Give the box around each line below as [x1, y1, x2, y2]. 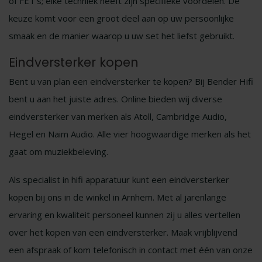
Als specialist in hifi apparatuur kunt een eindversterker [9, 174, 229, 185]
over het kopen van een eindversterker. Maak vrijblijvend [9, 226, 237, 238]
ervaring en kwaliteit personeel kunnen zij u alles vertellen [9, 209, 240, 220]
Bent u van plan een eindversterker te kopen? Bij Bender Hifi [9, 75, 253, 87]
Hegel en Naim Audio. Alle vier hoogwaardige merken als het [9, 128, 251, 140]
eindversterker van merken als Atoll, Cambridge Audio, [9, 111, 227, 122]
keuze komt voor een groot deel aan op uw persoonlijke [9, 12, 234, 24]
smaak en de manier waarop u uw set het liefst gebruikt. [9, 30, 235, 42]
